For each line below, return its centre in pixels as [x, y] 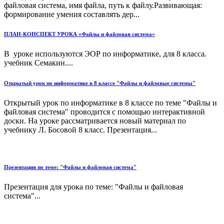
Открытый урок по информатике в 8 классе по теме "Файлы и [110, 103]
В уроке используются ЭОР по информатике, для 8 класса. [105, 54]
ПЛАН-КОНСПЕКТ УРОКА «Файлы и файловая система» [79, 34]
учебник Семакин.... [38, 63]
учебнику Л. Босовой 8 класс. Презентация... [80, 130]
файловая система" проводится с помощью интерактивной [104, 112]
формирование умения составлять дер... [72, 14]
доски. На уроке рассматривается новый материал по [95, 121]
